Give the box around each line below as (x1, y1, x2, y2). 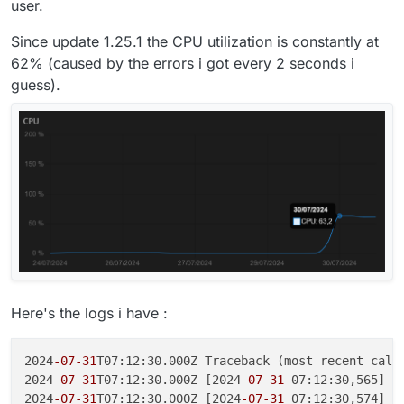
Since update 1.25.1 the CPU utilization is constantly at (11, 32, 379, 50)
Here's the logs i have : (11, 304, 168, 323)
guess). (11, 75, 60, 94)
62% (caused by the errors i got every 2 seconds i (11, 53, 354, 72)
